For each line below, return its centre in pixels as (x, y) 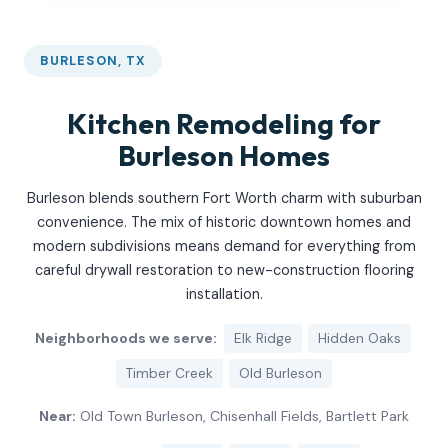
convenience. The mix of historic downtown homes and (224, 222)
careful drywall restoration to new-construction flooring (224, 270)
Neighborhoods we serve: (125, 337)
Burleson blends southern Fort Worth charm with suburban (224, 198)
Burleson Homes (224, 156)
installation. (224, 294)
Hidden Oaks (359, 338)
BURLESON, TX (93, 60)
